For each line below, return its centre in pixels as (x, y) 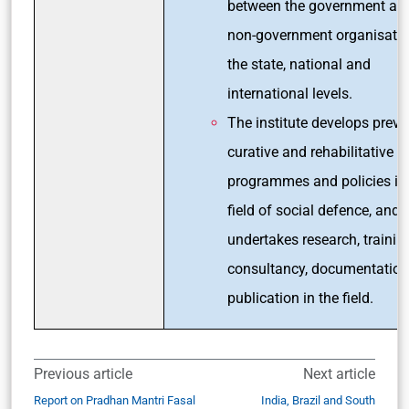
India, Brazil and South (318, 400)
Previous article (83, 373)
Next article (339, 373)
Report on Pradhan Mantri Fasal (115, 400)
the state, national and (299, 64)
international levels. (290, 93)
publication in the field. (300, 298)
